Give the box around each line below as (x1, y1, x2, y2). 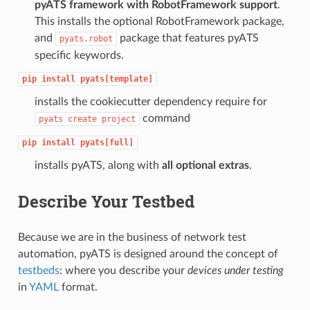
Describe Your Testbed (17, 190, 194, 212)
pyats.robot (59, 33, 113, 44)
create (67, 113, 97, 124)
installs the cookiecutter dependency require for (34, 95, 267, 107)
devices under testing (187, 264, 284, 276)
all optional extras (161, 159, 249, 171)
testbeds (17, 264, 60, 276)
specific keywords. (34, 49, 124, 61)
